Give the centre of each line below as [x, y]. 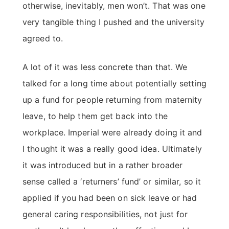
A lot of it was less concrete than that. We [105, 67]
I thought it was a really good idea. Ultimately [112, 149]
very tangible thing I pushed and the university [113, 22]
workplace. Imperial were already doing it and [112, 133]
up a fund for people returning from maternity [112, 100]
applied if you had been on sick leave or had [110, 198]
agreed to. [43, 39]
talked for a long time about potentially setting [114, 84]
